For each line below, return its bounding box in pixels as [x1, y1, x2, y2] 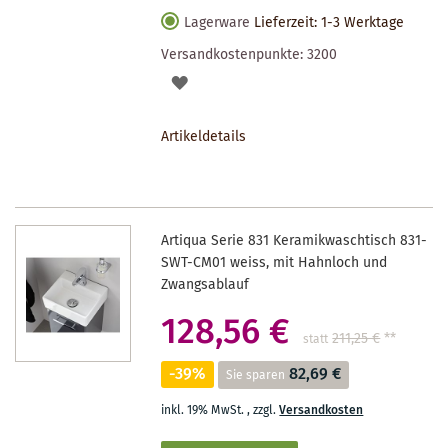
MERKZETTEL [186, 140, 272, 163]
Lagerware [184, 11, 251, 34]
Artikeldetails [161, 125, 247, 148]
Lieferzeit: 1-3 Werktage [254, 11, 405, 34]
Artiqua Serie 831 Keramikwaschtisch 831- [161, 229, 428, 252]
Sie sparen [226, 365, 286, 385]
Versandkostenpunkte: [161, 43, 308, 66]
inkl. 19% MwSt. [161, 400, 248, 420]
